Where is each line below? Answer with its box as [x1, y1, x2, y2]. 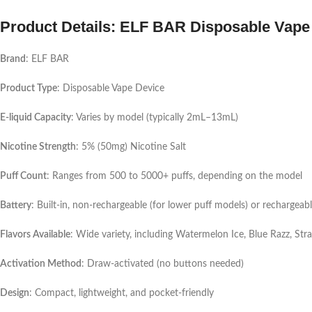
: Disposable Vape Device [57, 84, 164, 94]
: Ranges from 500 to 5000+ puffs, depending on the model [47, 171, 302, 182]
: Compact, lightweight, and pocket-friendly [29, 288, 214, 299]
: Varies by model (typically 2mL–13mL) [71, 113, 238, 123]
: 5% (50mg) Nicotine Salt [76, 142, 186, 153]
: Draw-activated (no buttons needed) [81, 259, 244, 270]
